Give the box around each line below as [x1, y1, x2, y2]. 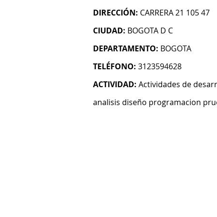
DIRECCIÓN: [93, 7, 138, 18]
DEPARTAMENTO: [93, 43, 158, 54]
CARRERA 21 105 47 [140, 7, 210, 18]
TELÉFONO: [93, 61, 136, 72]
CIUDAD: [93, 25, 125, 36]
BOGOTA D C [127, 25, 173, 36]
